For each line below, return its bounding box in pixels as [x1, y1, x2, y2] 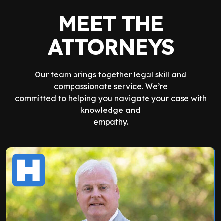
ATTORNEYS [47, 33, 174, 60]
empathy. [93, 117, 128, 127]
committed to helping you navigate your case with [14, 93, 207, 103]
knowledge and [80, 105, 141, 115]
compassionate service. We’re [53, 81, 168, 91]
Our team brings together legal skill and [35, 70, 186, 79]
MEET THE [58, 9, 163, 37]
